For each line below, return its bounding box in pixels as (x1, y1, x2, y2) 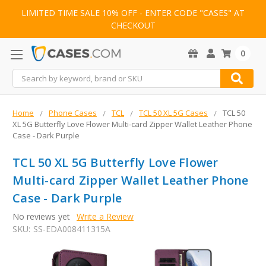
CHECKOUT (110, 20, 156, 31)
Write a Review (76, 211, 134, 223)
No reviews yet (12, 211, 70, 223)
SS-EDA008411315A (33, 223, 110, 235)
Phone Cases (49, 107, 97, 119)
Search (12, 69, 39, 81)
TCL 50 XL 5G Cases (139, 107, 208, 119)
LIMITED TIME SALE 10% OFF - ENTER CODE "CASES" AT (21, 7, 245, 19)
